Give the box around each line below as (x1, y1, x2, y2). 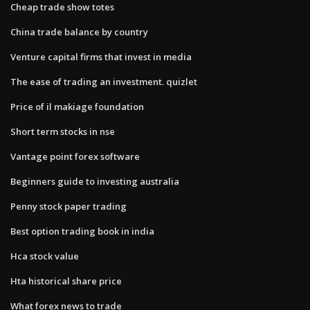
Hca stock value (10, 249, 79, 262)
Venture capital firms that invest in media (10, 50, 192, 63)
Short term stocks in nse (10, 125, 115, 138)
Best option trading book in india (10, 224, 154, 237)
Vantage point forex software (10, 149, 140, 163)
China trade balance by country (10, 25, 148, 38)
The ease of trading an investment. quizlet (10, 75, 197, 88)
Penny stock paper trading (10, 199, 127, 212)
